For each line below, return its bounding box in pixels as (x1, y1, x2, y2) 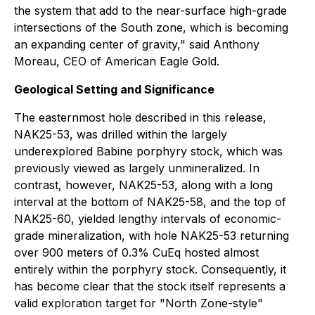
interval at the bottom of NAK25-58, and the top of (14, 195, 286, 209)
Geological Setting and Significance (14, 82, 214, 96)
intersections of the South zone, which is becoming (14, 20, 288, 34)
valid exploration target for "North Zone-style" (14, 296, 263, 310)
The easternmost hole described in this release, (14, 110, 266, 124)
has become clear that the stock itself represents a (14, 279, 285, 293)
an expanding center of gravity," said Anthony (14, 37, 259, 51)
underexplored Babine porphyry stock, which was (14, 144, 283, 158)
